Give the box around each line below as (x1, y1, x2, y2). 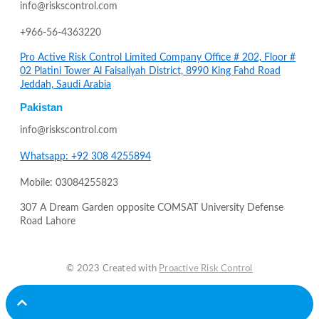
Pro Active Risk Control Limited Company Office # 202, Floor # (20, 52, 296, 63)
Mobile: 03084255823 (20, 177, 118, 188)
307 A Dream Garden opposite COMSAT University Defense (20, 202, 283, 213)
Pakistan (20, 100, 63, 113)
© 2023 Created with (66, 263, 159, 273)
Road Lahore (20, 216, 75, 226)
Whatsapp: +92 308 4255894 (20, 151, 151, 162)
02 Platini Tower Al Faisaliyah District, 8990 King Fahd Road (20, 66, 281, 76)
